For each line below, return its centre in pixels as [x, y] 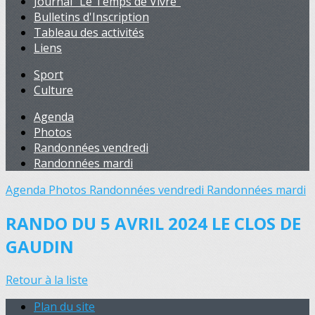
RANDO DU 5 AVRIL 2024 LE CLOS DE [153, 223]
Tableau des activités [89, 32]
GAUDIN [40, 246]
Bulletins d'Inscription [91, 17]
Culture [53, 90]
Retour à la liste [47, 279]
